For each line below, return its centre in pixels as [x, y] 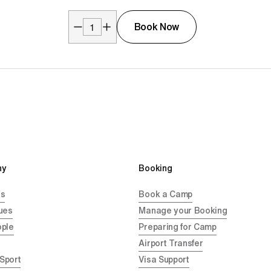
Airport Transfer [171, 243]
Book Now [157, 27]
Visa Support [164, 260]
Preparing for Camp [178, 227]
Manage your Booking [183, 211]
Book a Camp [165, 194]
